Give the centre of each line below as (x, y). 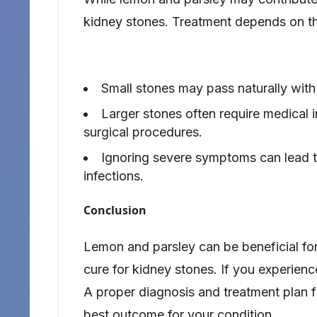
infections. (114, 176)
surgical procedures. (143, 132)
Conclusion (115, 211)
